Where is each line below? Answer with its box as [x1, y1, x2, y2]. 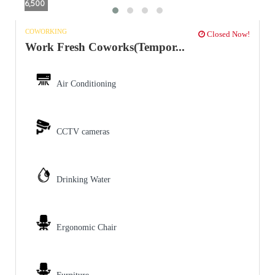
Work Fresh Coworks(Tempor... [25, 40, 185, 53]
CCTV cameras [56, 126, 109, 136]
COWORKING [25, 27, 67, 35]
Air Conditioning [56, 79, 116, 88]
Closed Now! [205, 29, 250, 39]
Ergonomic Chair [56, 222, 117, 232]
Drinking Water [56, 174, 110, 184]
